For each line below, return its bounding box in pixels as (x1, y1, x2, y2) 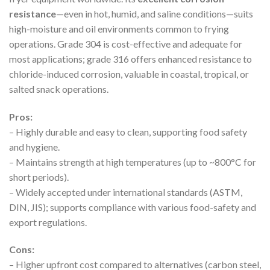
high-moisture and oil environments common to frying (9, 22, 229, 34)
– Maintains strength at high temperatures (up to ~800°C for (9, 155, 256, 168)
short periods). (9, 171, 69, 183)
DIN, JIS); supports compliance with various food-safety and (9, 201, 256, 213)
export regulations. (9, 216, 87, 228)
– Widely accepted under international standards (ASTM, (9, 186, 242, 198)
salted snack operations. (9, 83, 108, 95)
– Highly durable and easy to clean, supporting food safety (9, 125, 247, 137)
